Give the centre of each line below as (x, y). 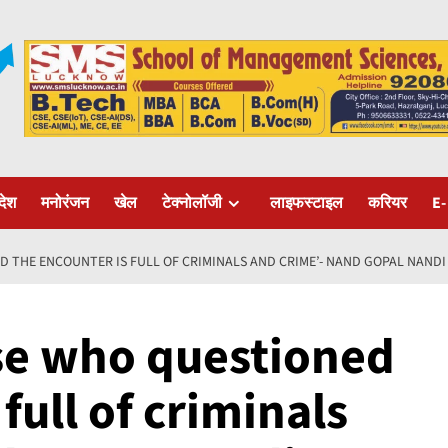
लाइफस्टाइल (306, 202)
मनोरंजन (65, 202)
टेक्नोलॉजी (192, 202)
